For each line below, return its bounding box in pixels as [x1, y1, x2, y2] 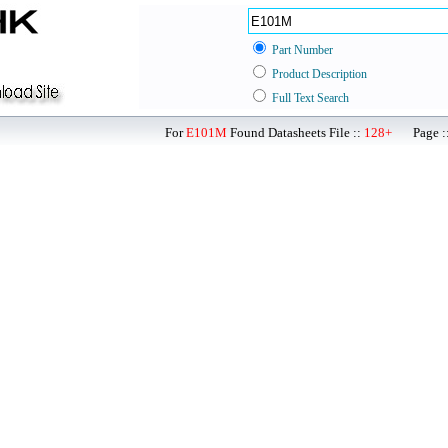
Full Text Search [272, 91, 349, 105]
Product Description [272, 67, 367, 81]
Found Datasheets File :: [227, 125, 364, 140]
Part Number [272, 43, 333, 57]
